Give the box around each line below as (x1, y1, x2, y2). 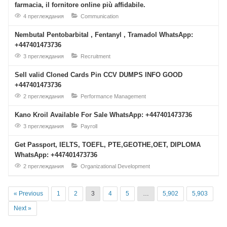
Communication (81, 13, 119, 19)
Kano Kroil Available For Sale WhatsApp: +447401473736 (15, 111, 192, 119)
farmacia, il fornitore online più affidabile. (15, 1, 145, 9)
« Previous (14, 190, 43, 197)
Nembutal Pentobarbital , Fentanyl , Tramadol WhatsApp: (15, 31, 193, 39)
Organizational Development (81, 163, 150, 169)
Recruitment (81, 53, 110, 59)
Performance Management (81, 93, 146, 99)
